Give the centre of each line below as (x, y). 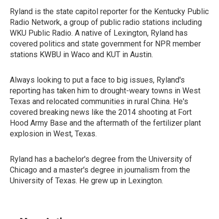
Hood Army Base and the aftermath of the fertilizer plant (105, 123)
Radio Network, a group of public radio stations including (106, 22)
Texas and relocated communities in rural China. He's (99, 101)
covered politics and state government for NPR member (105, 44)
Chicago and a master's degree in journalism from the (100, 170)
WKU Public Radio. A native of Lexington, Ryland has (99, 33)
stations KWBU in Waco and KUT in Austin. (82, 55)
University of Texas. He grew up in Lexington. (87, 181)
